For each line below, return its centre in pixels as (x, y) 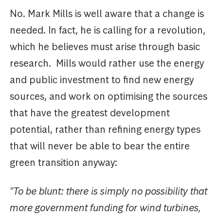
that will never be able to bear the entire (100, 146)
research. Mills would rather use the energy (107, 64)
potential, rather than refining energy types (105, 130)
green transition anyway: (66, 163)
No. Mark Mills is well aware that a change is (107, 14)
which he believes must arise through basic (105, 47)
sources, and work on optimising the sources (109, 97)
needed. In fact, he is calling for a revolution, (108, 30)
